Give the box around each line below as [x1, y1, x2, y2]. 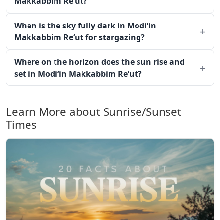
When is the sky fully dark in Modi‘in [14, 20, 156, 31]
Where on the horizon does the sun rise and [14, 56, 185, 67]
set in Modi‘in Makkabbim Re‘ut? [14, 68, 142, 79]
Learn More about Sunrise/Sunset [6, 104, 181, 119]
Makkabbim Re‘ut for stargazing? [14, 32, 145, 43]
